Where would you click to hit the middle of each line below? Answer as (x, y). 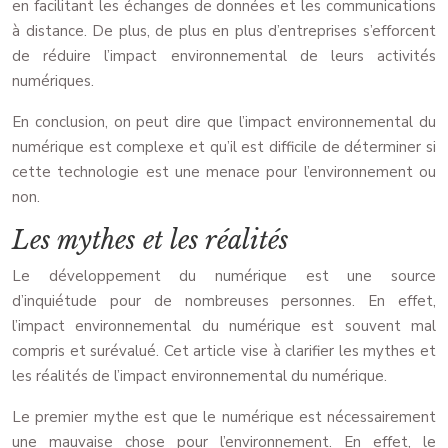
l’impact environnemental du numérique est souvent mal (224, 326)
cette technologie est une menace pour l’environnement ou (224, 172)
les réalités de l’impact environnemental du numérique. (199, 376)
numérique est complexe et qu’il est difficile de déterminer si (224, 147)
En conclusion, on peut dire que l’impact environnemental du (224, 122)
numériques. (53, 81)
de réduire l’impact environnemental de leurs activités (224, 56)
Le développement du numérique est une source (224, 276)
